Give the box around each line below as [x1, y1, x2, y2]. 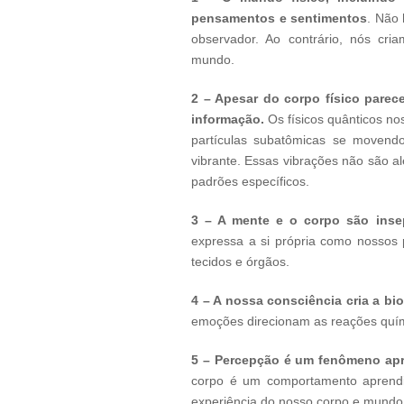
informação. [191, 112, 264, 126]
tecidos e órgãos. [191, 254, 289, 269]
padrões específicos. [191, 174, 309, 188]
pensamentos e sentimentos [191, 11, 368, 25]
